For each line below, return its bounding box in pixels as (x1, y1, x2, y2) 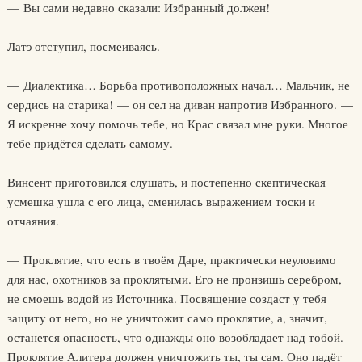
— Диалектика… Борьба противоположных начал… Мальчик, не (6, 77, 350, 93)
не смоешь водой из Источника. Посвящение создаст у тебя (6, 290, 326, 306)
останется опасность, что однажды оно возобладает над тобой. (6, 329, 343, 345)
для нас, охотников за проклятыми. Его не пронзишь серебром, (6, 271, 342, 287)
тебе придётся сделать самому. (6, 135, 173, 151)
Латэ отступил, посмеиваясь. (6, 38, 160, 54)
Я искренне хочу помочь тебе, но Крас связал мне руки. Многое (6, 116, 348, 132)
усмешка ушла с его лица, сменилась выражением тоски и (6, 193, 315, 209)
